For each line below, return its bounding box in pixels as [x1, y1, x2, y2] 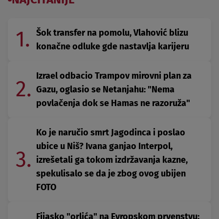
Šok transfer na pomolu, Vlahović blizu [36, 27, 188, 38]
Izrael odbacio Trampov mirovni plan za [36, 70, 192, 81]
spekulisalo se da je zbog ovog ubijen [36, 168, 186, 179]
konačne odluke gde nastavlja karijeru [36, 41, 189, 52]
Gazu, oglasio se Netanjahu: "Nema [36, 84, 175, 95]
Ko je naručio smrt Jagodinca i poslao [36, 127, 185, 138]
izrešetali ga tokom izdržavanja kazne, [36, 154, 188, 165]
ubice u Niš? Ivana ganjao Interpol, [36, 140, 173, 152]
